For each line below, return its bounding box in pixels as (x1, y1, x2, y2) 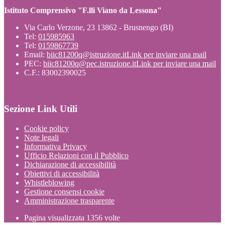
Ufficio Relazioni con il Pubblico (24, 151, 129, 160)
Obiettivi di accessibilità (24, 169, 99, 178)
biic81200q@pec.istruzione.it (43, 59, 136, 68)
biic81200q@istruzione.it (47, 50, 127, 59)
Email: (24, 50, 47, 59)
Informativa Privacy (24, 142, 87, 151)
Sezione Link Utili (4, 103, 77, 115)
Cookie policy (24, 124, 69, 133)
